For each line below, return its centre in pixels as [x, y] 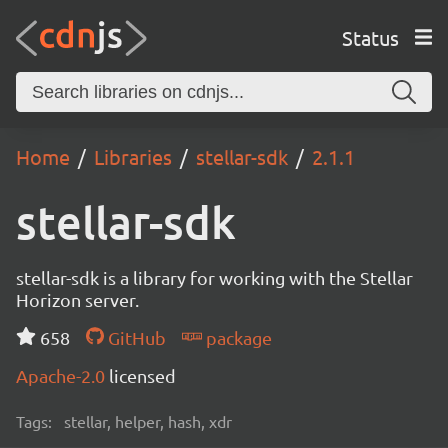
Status [370, 37]
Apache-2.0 [62, 375]
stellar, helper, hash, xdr [148, 421]
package [236, 337]
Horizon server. [77, 299]
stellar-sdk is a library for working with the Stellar [214, 277]
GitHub [134, 337]
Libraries [133, 156]
